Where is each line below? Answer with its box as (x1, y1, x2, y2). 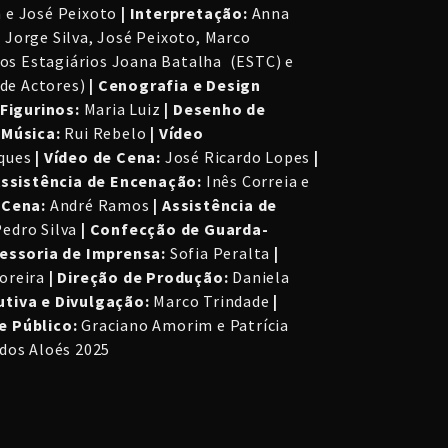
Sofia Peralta (166, 243, 275, 264)
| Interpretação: (121, 3, 248, 24)
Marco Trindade (149, 291, 274, 312)
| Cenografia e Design (89, 75, 262, 96)
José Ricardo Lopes (161, 147, 315, 168)
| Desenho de (164, 99, 267, 120)
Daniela (228, 267, 290, 288)
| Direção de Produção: (48, 267, 229, 288)
